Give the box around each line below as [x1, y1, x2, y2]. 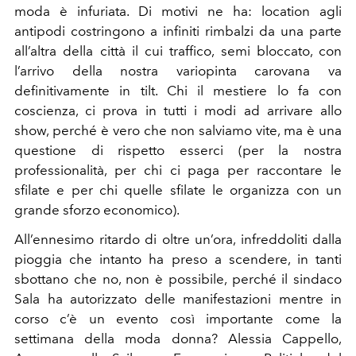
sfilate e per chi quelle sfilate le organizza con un [14, 182, 342, 199]
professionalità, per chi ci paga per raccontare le [14, 162, 342, 179]
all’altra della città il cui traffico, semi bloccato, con [14, 43, 342, 60]
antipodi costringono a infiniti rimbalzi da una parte [14, 23, 342, 40]
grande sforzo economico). [14, 202, 182, 219]
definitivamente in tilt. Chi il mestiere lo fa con [14, 83, 342, 99]
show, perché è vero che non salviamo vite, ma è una [14, 122, 342, 139]
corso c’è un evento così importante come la [14, 311, 342, 327]
